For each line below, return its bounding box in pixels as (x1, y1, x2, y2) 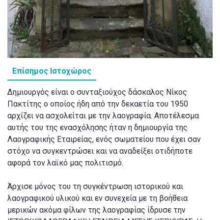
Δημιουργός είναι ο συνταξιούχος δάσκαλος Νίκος (7, 87, 187, 97)
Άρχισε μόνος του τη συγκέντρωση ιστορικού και (7, 182, 183, 192)
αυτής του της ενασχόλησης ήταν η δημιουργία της (7, 123, 188, 133)
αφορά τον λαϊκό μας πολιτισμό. (7, 158, 123, 168)
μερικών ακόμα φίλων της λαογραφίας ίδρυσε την (7, 205, 186, 215)
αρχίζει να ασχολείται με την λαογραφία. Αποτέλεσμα (7, 111, 199, 121)
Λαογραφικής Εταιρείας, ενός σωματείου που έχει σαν (7, 135, 201, 144)
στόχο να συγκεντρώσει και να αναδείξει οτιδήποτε (7, 146, 192, 156)
